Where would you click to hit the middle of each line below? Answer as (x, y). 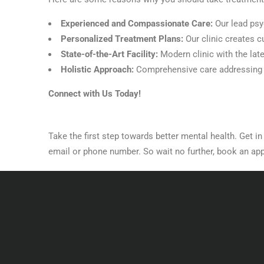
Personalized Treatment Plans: (123, 39)
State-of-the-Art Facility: (109, 54)
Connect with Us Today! (95, 94)
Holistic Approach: (98, 70)
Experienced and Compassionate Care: (138, 24)
